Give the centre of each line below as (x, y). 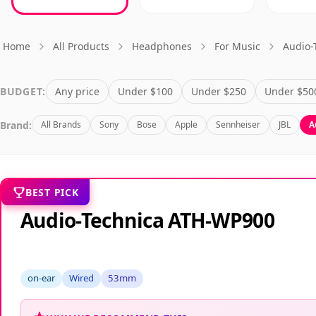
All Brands (61, 125)
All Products (81, 47)
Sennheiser (238, 125)
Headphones (162, 47)
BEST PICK (52, 193)
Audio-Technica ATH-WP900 (147, 220)
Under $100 (145, 92)
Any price (77, 92)
